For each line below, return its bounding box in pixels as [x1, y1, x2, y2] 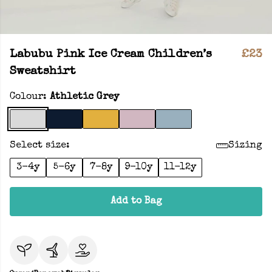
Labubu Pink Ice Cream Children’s [10, 49, 212, 61]
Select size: [10, 141, 70, 151]
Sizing [228, 141, 262, 151]
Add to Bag [110, 197, 162, 206]
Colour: [10, 92, 50, 102]
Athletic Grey [50, 92, 119, 102]
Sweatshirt [10, 66, 76, 78]
